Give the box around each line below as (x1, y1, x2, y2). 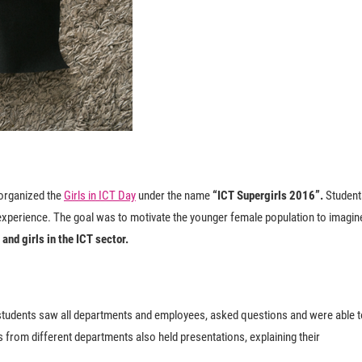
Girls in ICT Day (64, 188, 136, 203)
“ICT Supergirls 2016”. (213, 188, 323, 203)
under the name (136, 188, 213, 203)
